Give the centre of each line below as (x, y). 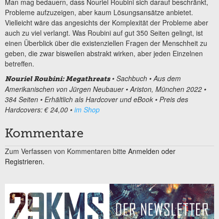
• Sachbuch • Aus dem (145, 78)
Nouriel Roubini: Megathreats (57, 79)
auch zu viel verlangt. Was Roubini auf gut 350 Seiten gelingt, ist (104, 33)
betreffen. (20, 64)
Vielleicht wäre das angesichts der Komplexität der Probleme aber (107, 23)
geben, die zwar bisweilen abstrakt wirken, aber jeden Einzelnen (104, 54)
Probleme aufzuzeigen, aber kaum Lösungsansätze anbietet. (99, 12)
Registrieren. (25, 161)
